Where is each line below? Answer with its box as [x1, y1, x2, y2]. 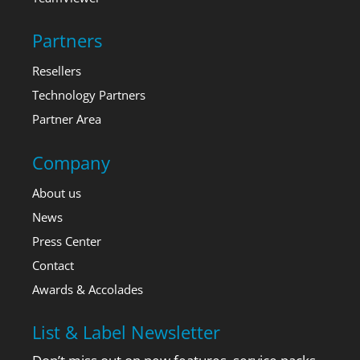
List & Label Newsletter [32, 320, 220, 345]
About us [32, 184, 81, 201]
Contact [32, 256, 74, 273]
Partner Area [32, 111, 101, 128]
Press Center [32, 232, 101, 249]
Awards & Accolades [32, 280, 143, 297]
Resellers [32, 63, 81, 80]
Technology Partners [32, 87, 145, 104]
